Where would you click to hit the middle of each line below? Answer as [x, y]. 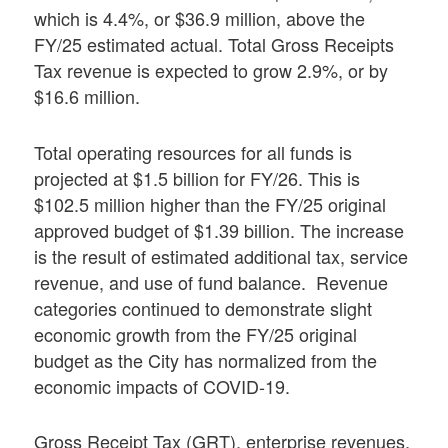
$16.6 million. [87, 96]
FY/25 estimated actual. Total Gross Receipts [214, 44]
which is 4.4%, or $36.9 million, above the [200, 18]
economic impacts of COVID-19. [162, 385]
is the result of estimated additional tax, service [221, 255]
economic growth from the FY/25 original [196, 333]
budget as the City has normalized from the [206, 359]
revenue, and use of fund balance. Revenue [211, 281]
